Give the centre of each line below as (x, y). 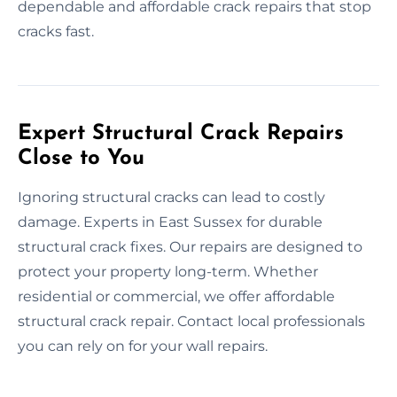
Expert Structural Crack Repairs (181, 133)
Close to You (81, 158)
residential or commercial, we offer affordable (176, 296)
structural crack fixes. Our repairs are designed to (190, 246)
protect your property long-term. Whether (168, 271)
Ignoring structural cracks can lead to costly (171, 197)
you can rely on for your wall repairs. (143, 346)
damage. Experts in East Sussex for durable (170, 222)
